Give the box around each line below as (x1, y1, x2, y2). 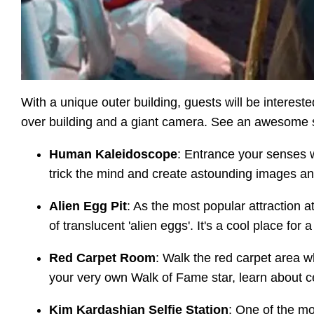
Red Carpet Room (49, 251, 156, 266)
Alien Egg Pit (49, 199, 127, 214)
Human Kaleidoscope (49, 147, 177, 162)
